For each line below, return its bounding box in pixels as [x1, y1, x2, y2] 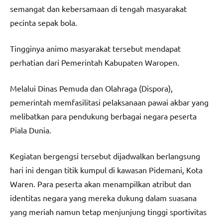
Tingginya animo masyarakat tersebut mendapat [10, 43, 181, 54]
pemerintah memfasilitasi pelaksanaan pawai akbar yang [10, 97, 209, 108]
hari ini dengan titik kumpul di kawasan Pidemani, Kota [10, 165, 203, 175]
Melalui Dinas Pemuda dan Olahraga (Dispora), [10, 83, 173, 94]
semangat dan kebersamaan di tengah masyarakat [10, 3, 187, 14]
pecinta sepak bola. [10, 17, 77, 28]
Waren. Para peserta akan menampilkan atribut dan [10, 179, 191, 189]
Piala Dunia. [10, 125, 51, 135]
